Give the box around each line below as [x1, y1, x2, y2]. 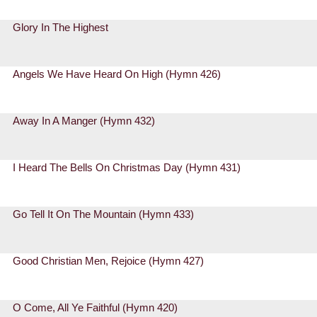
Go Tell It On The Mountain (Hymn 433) [13, 208, 195, 221]
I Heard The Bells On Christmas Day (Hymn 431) [13, 161, 241, 174]
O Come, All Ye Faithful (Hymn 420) [13, 301, 178, 314]
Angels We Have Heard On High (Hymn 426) [13, 68, 221, 81]
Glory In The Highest [13, 21, 109, 34]
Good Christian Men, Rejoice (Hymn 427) [13, 255, 204, 267]
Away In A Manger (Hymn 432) [13, 115, 156, 127]
